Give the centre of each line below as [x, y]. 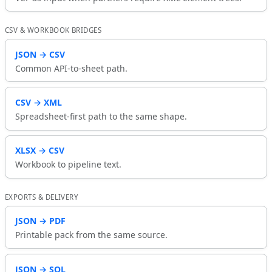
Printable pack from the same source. [91, 235]
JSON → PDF [40, 221]
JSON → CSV [40, 54]
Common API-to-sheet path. [71, 68]
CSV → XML [39, 102]
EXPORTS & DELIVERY [42, 197]
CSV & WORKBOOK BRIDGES [53, 30]
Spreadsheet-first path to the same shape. [101, 116]
